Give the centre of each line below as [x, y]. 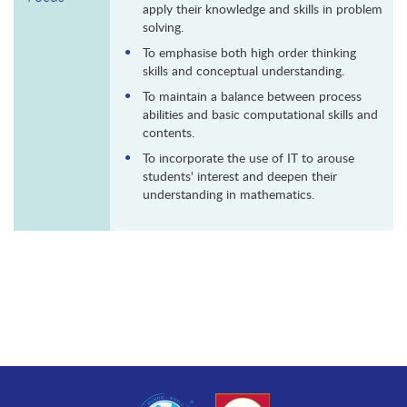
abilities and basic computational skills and [260, 114]
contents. [170, 133]
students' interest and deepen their [240, 176]
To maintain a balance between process [252, 96]
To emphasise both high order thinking [249, 53]
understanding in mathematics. [230, 194]
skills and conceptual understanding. [245, 71]
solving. [165, 27]
